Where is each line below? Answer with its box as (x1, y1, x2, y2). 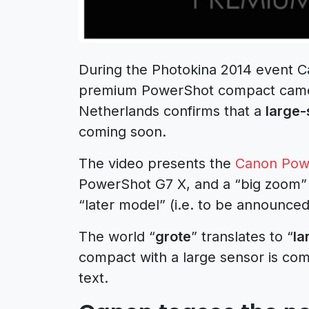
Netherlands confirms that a (79, 102, 266, 119)
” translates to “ (191, 228, 293, 245)
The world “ (79, 228, 155, 245)
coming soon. (79, 123, 166, 140)
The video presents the (79, 154, 235, 172)
